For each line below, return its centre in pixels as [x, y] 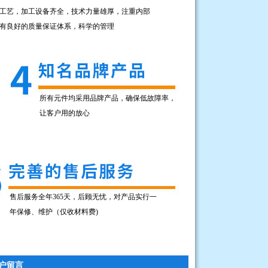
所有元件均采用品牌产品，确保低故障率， [108, 98]
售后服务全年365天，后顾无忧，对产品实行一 [83, 197]
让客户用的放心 [65, 113]
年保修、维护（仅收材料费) [54, 212]
